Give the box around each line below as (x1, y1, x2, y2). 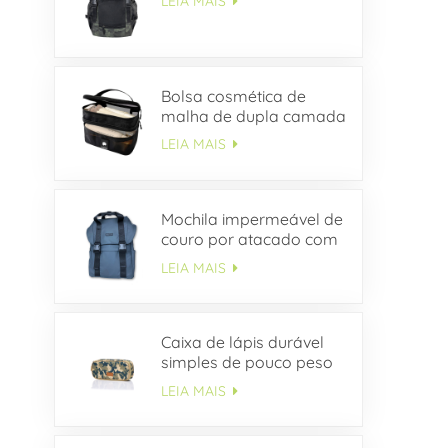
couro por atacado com (160, 228, 338, 249)
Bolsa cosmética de (160, 85, 306, 106)
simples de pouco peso (160, 351, 333, 372)
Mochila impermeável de (160, 208, 343, 229)
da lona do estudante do (160, 371, 344, 392)
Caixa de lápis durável (160, 331, 324, 352)
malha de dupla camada (160, 105, 346, 126)
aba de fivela (160, 248, 258, 269)
